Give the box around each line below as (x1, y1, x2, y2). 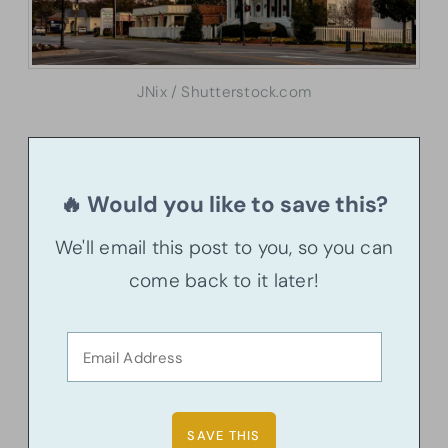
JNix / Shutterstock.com (136, 82, 312, 103)
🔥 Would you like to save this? (60, 190, 388, 220)
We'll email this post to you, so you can (54, 235, 394, 261)
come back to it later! (128, 268, 320, 294)
